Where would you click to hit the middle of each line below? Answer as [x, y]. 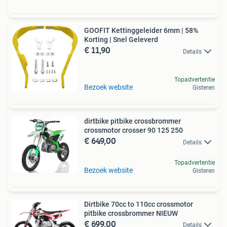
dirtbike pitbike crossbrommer [133, 121]
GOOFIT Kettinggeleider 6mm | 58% [141, 31]
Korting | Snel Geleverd [121, 40]
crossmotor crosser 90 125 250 [134, 130]
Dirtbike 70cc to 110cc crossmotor [139, 204]
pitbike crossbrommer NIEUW [131, 213]
